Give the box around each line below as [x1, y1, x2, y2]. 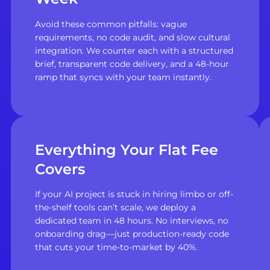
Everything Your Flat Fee [34, 141, 218, 159]
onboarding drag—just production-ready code [34, 228, 229, 240]
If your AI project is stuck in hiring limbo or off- [34, 189, 233, 200]
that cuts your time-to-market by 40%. [34, 242, 198, 253]
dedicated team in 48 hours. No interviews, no [34, 215, 228, 227]
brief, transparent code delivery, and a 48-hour [34, 58, 229, 69]
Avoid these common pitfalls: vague [34, 18, 187, 30]
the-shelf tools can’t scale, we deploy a [34, 202, 196, 213]
